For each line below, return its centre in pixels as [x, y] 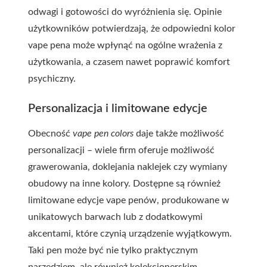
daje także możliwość [179, 134]
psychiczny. [52, 79]
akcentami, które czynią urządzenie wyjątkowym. [130, 234]
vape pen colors [103, 134]
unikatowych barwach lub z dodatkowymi [115, 217]
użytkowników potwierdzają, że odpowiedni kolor [132, 29]
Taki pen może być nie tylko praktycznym [113, 251]
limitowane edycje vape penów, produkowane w [129, 201]
